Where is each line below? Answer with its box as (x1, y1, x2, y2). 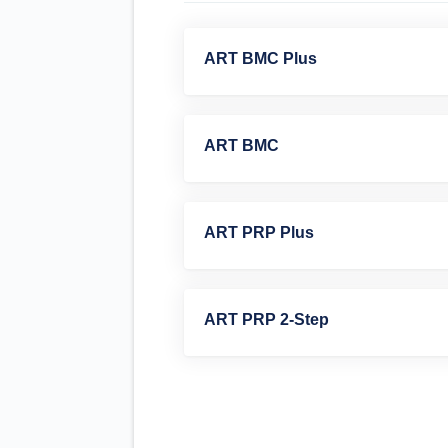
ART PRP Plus (204, 224, 315, 241)
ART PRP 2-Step (204, 311, 330, 328)
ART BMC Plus (204, 50, 318, 67)
